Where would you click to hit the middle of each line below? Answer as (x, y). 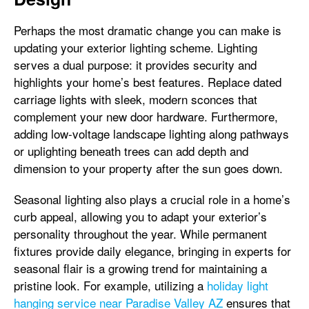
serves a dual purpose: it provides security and (135, 64)
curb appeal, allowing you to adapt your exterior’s (140, 216)
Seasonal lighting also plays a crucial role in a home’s (152, 199)
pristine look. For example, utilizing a (110, 285)
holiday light (238, 285)
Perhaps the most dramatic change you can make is (148, 30)
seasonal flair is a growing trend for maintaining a (140, 268)
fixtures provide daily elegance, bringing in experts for (152, 251)
